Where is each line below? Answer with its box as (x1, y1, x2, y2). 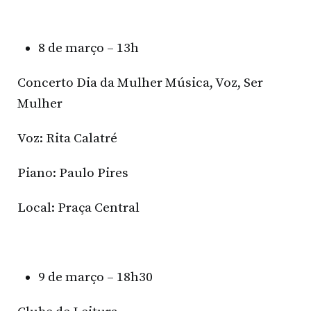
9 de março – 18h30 (38, 269, 153, 286)
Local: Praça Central (17, 200, 140, 217)
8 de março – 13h (38, 40, 139, 57)
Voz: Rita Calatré (17, 131, 117, 147)
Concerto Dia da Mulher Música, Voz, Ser (17, 75, 263, 92)
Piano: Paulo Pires (17, 165, 128, 182)
